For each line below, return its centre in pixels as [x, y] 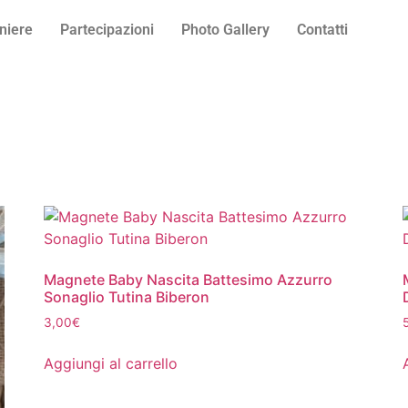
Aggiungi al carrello [110, 363]
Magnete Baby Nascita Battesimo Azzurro [188, 280]
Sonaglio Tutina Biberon [126, 297]
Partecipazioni [107, 30]
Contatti [322, 30]
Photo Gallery [225, 30]
